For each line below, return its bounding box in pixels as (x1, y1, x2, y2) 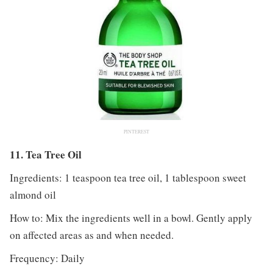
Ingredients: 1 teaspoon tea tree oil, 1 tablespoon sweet (9, 171, 246, 185)
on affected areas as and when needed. (9, 228, 174, 243)
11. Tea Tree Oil (9, 147, 82, 163)
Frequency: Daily (9, 251, 85, 266)
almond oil (9, 188, 56, 202)
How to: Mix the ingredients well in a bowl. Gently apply (9, 211, 252, 225)
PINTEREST (124, 129, 149, 135)
